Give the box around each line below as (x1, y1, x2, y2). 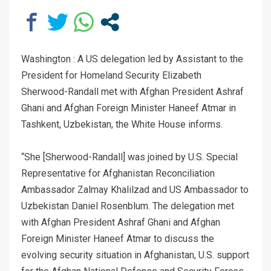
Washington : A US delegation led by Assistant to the (21, 53, 243, 65)
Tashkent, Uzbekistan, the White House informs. (21, 118, 223, 130)
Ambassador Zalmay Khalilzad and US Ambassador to (21, 183, 249, 195)
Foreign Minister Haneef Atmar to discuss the (21, 232, 214, 244)
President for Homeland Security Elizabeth (21, 69, 201, 81)
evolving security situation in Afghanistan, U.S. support (21, 249, 249, 261)
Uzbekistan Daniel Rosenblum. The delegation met (21, 200, 234, 212)
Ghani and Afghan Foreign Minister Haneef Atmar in (21, 102, 236, 114)
